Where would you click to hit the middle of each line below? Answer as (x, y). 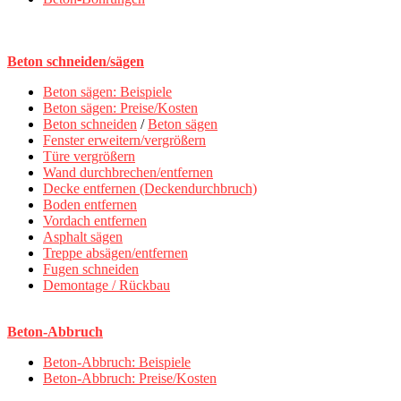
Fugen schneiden (91, 269)
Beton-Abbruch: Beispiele (117, 363)
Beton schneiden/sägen (76, 62)
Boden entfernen (90, 205)
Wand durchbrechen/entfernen (128, 173)
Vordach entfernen (95, 221)
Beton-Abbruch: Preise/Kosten (130, 379)
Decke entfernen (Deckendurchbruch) (150, 189)
